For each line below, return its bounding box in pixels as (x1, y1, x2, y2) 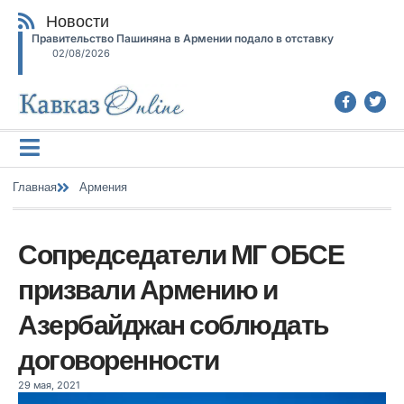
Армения (79, 179, 127, 195)
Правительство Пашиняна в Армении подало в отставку (32, 32, 334, 45)
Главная (13, 179, 57, 195)
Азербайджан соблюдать (18, 308, 328, 342)
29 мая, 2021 (18, 378, 79, 391)
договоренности (18, 343, 218, 377)
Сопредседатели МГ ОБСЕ (18, 237, 344, 271)
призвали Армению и (18, 272, 277, 307)
